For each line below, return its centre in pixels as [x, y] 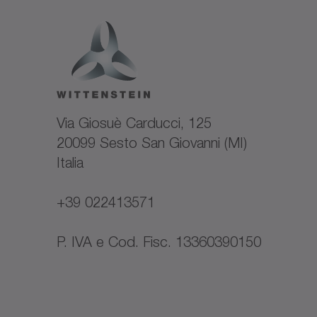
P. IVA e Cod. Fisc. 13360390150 [159, 242]
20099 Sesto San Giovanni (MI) [152, 143]
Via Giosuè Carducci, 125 [134, 123]
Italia [70, 162]
